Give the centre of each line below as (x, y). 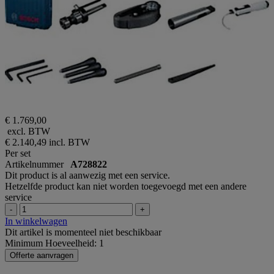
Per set (18, 153)
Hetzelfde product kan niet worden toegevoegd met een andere (126, 186)
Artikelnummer (38, 164)
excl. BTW (28, 131)
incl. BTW (69, 142)
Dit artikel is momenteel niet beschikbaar (83, 232)
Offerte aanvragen (42, 255)
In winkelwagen (36, 221)
